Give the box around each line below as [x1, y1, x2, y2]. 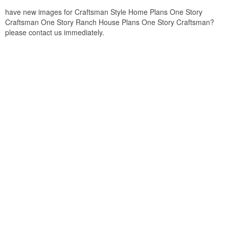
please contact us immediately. [5, 27, 104, 37]
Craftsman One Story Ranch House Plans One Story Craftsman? [5, 17, 214, 27]
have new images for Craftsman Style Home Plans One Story [5, 7, 202, 17]
